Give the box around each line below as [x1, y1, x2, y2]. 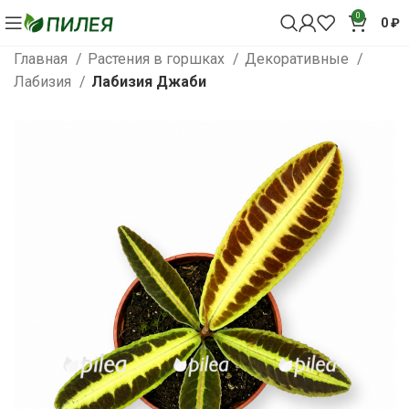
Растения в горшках [88, 50, 228, 68]
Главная [14, 50, 71, 68]
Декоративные [245, 50, 352, 68]
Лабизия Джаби [91, 73, 206, 90]
